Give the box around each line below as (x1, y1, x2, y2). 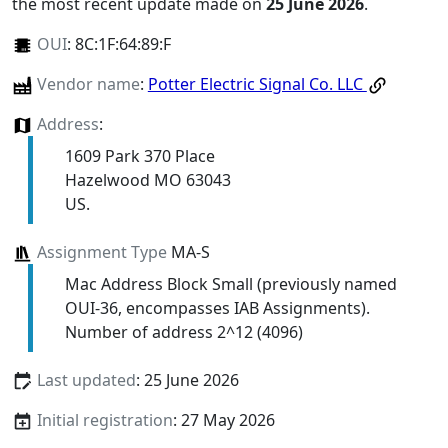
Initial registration (36, 409, 173, 432)
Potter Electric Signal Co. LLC (147, 72, 367, 95)
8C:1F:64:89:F (74, 32, 171, 55)
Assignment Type (36, 241, 167, 264)
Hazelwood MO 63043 (64, 169, 231, 192)
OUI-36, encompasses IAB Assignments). (64, 297, 370, 320)
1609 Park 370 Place (64, 145, 215, 168)
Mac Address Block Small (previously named (64, 273, 397, 296)
